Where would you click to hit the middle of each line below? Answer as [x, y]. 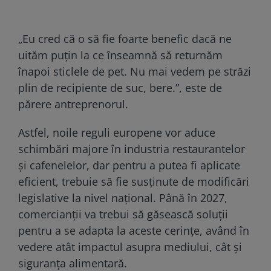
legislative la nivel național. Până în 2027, [123, 198]
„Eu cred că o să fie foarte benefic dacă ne [125, 38]
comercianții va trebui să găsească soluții [123, 214]
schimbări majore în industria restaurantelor [132, 149]
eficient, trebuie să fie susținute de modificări [134, 181]
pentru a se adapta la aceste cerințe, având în [134, 230]
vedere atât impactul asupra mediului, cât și [130, 247]
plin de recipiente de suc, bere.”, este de [120, 87]
